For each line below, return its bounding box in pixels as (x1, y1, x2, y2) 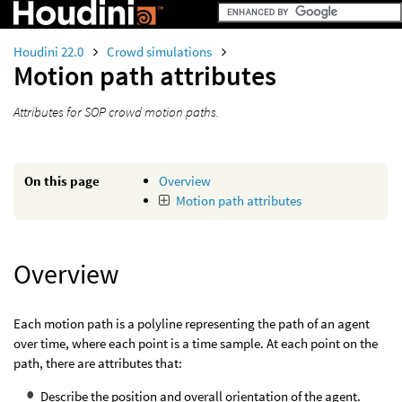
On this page (24, 172, 100, 189)
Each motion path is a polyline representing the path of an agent (13, 315, 370, 332)
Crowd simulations (107, 43, 214, 60)
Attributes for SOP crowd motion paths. (13, 103, 219, 120)
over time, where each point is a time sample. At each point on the (13, 335, 378, 352)
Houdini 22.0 (13, 43, 86, 60)
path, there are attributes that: (13, 354, 182, 371)
